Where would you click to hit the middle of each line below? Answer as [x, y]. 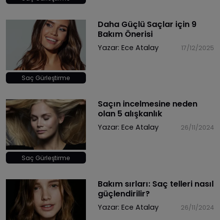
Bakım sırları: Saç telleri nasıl [155, 184]
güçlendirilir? [124, 193]
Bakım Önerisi [125, 34]
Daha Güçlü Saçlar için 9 [147, 24]
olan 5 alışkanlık [130, 114]
